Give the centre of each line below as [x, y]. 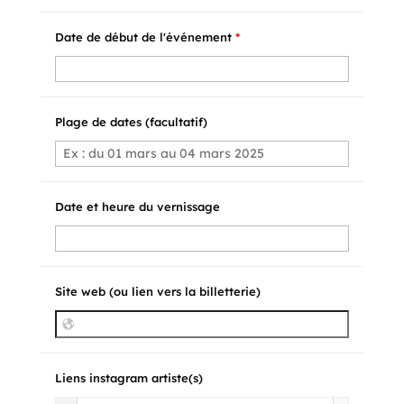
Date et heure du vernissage [137, 207]
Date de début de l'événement [145, 37]
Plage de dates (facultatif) [131, 122]
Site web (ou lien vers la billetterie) [157, 291]
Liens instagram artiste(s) [129, 378]
